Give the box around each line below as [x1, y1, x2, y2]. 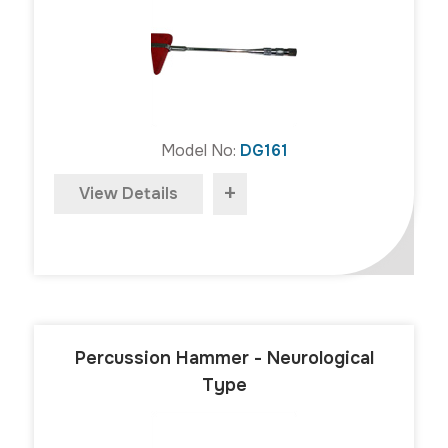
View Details [79, 182, 178, 204]
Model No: [160, 139, 240, 161]
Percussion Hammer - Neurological [74, 346, 374, 369]
